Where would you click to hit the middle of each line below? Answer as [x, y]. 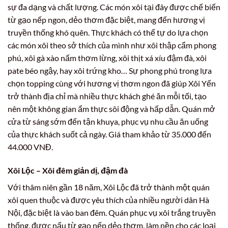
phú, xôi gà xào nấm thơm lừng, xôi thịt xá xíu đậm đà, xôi [107, 58]
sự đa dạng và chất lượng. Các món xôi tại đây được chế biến [114, 7]
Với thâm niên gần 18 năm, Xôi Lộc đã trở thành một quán [109, 187]
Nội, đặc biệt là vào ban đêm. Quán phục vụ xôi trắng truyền [112, 212]
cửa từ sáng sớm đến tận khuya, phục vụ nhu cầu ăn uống [108, 122]
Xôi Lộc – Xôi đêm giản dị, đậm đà [68, 170]
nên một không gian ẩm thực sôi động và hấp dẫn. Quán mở [111, 109]
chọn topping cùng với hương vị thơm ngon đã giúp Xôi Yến [112, 83]
